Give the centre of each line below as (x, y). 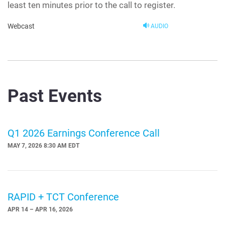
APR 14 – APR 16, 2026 (40, 210)
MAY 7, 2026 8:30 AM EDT (43, 146)
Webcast (21, 26)
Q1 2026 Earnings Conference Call (84, 133)
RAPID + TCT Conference (63, 197)
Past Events (55, 96)
